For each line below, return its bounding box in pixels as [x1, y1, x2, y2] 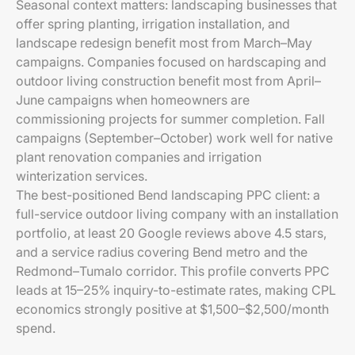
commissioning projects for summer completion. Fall [16, 111, 325, 127]
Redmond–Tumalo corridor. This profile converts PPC [16, 263, 330, 279]
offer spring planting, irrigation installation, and [16, 16, 290, 32]
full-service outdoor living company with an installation [16, 206, 338, 222]
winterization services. [16, 168, 147, 184]
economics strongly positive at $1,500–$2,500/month [16, 301, 329, 317]
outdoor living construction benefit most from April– [16, 73, 321, 89]
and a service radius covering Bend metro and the [16, 244, 307, 260]
